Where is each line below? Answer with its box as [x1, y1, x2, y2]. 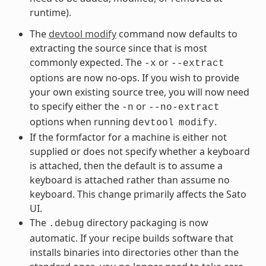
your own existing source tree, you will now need [29, 85, 249, 99]
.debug [48, 218, 84, 229]
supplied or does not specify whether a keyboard [29, 144, 250, 158]
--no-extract [148, 102, 220, 113]
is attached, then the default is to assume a [29, 159, 223, 172]
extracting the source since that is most [29, 41, 207, 55]
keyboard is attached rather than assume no [29, 173, 230, 186]
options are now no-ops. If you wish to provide [29, 71, 239, 84]
